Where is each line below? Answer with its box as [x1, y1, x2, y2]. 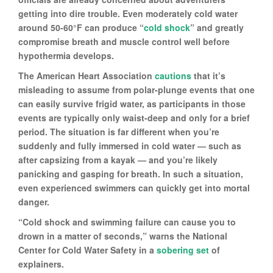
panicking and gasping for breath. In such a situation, [18, 167, 243, 180]
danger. [18, 195, 49, 208]
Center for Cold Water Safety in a [18, 243, 157, 256]
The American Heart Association [18, 69, 155, 82]
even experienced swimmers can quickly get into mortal [18, 181, 250, 194]
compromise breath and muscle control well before [18, 35, 230, 48]
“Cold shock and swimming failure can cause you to [18, 215, 236, 228]
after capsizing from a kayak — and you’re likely [18, 153, 218, 166]
